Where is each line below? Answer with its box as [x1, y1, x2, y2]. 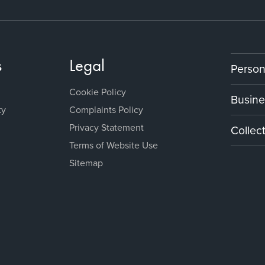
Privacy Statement [69, 120, 144, 134]
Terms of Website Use [69, 138, 158, 151]
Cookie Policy [69, 85, 126, 98]
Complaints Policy [69, 102, 143, 116]
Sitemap [69, 156, 103, 169]
